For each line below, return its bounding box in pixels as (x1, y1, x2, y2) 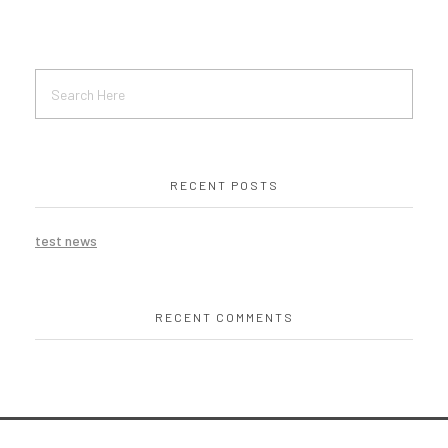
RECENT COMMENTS (154, 310, 294, 325)
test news (35, 232, 97, 250)
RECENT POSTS (169, 178, 279, 193)
